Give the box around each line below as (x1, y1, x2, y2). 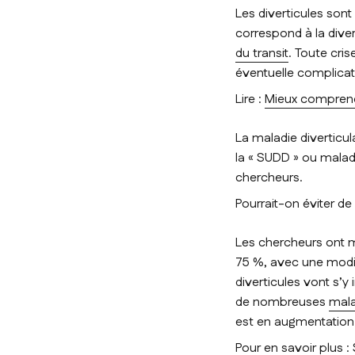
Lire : (235, 90, 265, 109)
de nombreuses (235, 293, 329, 312)
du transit (235, 44, 288, 63)
